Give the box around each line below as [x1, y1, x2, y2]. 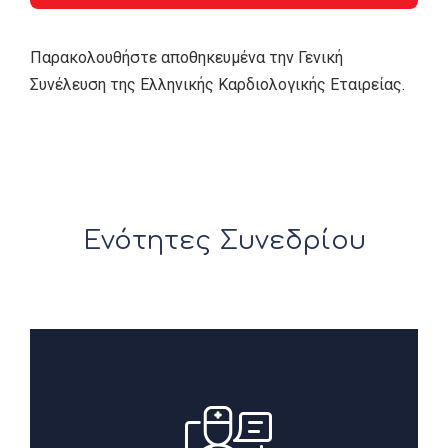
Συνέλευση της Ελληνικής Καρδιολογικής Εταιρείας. [30, 75, 405, 95]
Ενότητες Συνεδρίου [82, 226, 366, 256]
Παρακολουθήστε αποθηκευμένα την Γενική [30, 48, 343, 68]
